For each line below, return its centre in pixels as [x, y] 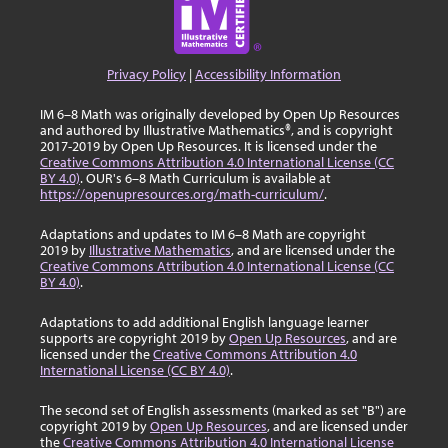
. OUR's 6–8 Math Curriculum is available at [205, 178]
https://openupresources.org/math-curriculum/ [182, 194]
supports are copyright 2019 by [134, 338]
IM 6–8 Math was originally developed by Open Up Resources [220, 114]
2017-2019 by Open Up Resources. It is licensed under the [208, 146]
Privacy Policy [146, 74]
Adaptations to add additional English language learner [204, 322]
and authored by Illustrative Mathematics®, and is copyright [216, 130]
